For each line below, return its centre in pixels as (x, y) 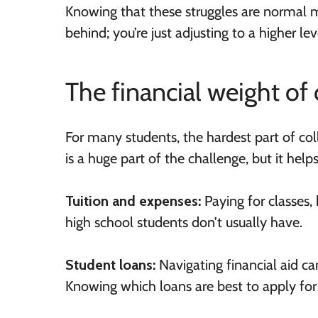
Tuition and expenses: (133, 201)
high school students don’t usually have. (184, 223)
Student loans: (112, 265)
